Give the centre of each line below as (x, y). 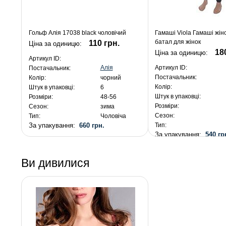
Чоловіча (113, 116)
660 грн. (92, 126)
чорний (110, 78)
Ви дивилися (55, 163)
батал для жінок (178, 42)
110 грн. (104, 43)
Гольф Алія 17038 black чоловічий (77, 33)
